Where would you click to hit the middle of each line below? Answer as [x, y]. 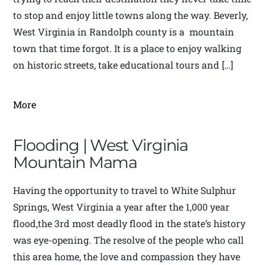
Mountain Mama [75, 163]
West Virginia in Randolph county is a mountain [124, 32]
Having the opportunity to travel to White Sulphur [125, 190]
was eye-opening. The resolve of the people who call [129, 240]
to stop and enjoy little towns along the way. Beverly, [131, 15]
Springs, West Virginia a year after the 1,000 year [122, 207]
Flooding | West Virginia [101, 146]
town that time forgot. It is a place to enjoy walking [127, 49]
